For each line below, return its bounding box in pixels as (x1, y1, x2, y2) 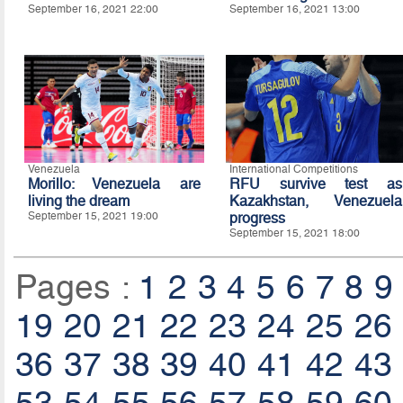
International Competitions (228, 163, 358, 176)
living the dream (27, 193, 130, 210)
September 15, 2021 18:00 (228, 227, 360, 240)
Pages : (14, 268, 139, 308)
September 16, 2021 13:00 (228, 3, 360, 16)
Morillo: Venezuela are (27, 175, 201, 193)
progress (228, 210, 285, 228)
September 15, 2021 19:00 (27, 210, 158, 223)
